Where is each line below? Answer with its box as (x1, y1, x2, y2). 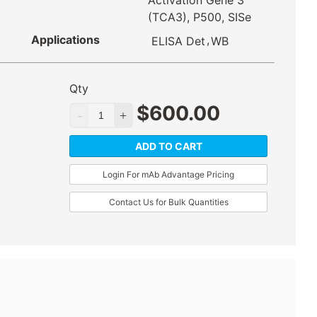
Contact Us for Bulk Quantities (108, 197, 229, 208)
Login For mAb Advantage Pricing (103, 169, 234, 180)
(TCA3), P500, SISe (147, 10, 251, 25)
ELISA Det (151, 34, 205, 49)
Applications (31, 33, 100, 47)
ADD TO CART (134, 140, 202, 153)
